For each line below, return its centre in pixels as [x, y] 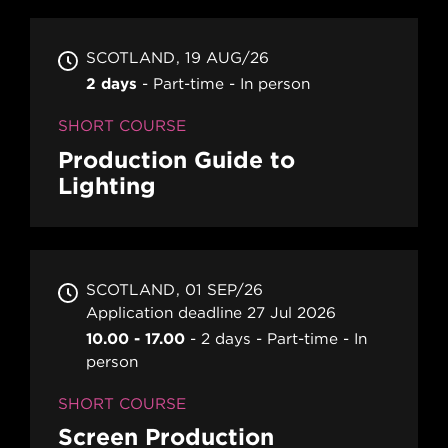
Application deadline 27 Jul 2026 [210, 312]
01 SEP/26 [223, 289]
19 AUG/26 [226, 58]
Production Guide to [176, 159]
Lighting [106, 185]
